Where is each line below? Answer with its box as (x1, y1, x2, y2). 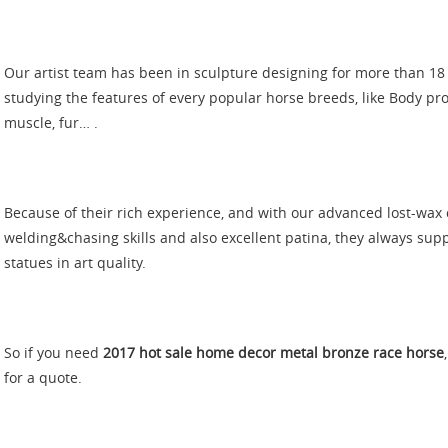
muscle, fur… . (4, 113, 98, 132)
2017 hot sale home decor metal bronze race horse (103, 343, 444, 362)
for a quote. (4, 368, 82, 387)
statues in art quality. (4, 253, 146, 272)
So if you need (4, 343, 103, 362)
